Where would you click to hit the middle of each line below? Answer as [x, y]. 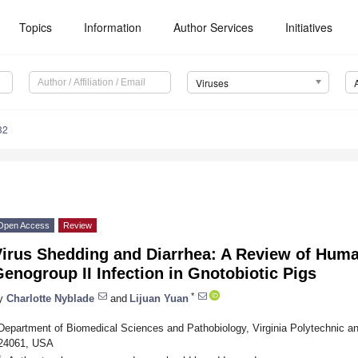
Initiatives [309, 27]
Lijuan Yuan [159, 298]
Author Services [214, 27]
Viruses [212, 83]
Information [113, 27]
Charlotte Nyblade [50, 298]
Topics [36, 27]
